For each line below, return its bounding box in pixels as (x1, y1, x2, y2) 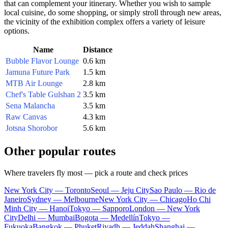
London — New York (129, 204, 200, 213)
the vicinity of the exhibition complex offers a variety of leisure (4, 17, 205, 26)
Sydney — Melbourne (27, 194, 99, 204)
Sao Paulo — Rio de (150, 185, 216, 194)
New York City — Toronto (4, 185, 91, 194)
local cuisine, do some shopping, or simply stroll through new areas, (4, 8, 221, 17)
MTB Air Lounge (6, 78, 63, 88)
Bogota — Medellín (75, 213, 139, 222)
